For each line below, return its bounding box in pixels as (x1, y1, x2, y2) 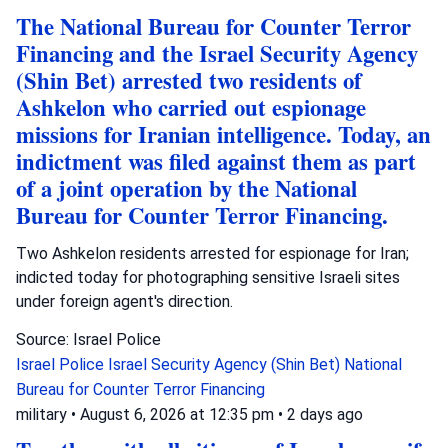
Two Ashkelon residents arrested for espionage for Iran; (16, 243, 409, 263)
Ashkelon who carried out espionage (16, 90, 366, 124)
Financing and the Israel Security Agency (16, 36, 418, 70)
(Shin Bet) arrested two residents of (16, 63, 362, 97)
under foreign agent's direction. (16, 291, 233, 311)
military (16, 404, 67, 424)
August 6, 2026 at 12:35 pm (80, 404, 278, 424)
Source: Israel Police (16, 329, 161, 349)
